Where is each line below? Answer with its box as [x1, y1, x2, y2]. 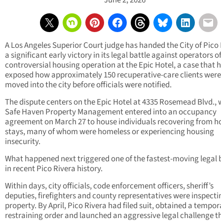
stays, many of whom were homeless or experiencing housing [5, 126, 214, 138]
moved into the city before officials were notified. [5, 79, 172, 91]
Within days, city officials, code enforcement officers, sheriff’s [5, 180, 214, 192]
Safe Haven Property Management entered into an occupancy [5, 106, 217, 118]
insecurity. [5, 136, 40, 148]
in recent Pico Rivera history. [5, 163, 103, 175]
